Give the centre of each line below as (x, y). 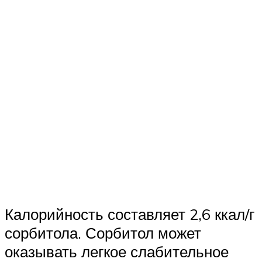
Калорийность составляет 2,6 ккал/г (130, 214)
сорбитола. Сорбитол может (103, 232)
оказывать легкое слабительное (117, 251)
